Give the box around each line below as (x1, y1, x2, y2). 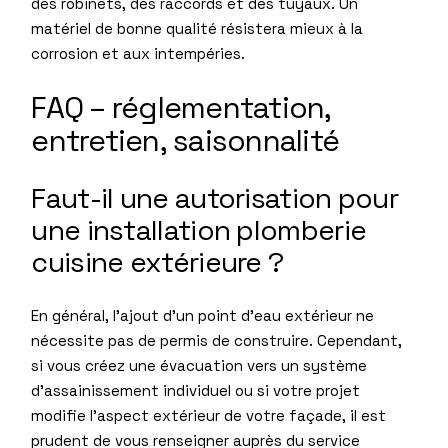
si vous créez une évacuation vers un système (31, 355, 368, 375)
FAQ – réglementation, (31, 87, 331, 127)
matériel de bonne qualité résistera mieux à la (31, 18, 364, 38)
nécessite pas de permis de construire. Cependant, (31, 330, 403, 350)
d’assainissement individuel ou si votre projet (31, 380, 361, 400)
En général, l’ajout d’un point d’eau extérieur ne (31, 305, 375, 325)
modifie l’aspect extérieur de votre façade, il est (31, 405, 387, 425)
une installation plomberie (31, 211, 367, 248)
